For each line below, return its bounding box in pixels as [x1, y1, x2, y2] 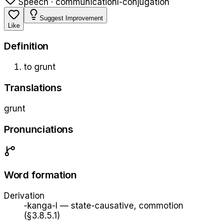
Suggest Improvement [40, 14, 103, 22]
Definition [4, 40, 49, 53]
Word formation [4, 168, 77, 181]
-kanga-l [24, 200, 57, 211]
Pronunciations [4, 123, 73, 135]
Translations [4, 82, 62, 94]
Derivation [4, 190, 45, 201]
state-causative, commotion [71, 200, 183, 211]
